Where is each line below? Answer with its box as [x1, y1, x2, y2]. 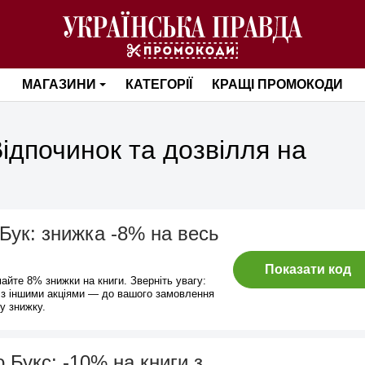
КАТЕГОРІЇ [125, 77, 192, 91]
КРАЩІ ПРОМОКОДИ [211, 77, 343, 91]
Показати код [265, 262, 351, 276]
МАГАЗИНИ [22, 77, 97, 91]
